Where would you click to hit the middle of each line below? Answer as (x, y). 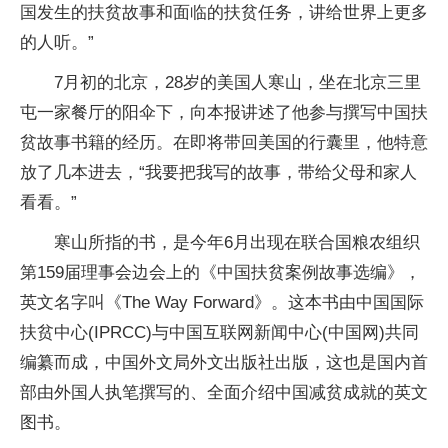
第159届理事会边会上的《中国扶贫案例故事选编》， (220, 273)
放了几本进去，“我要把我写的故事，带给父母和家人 (218, 173)
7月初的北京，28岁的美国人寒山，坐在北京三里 (237, 83)
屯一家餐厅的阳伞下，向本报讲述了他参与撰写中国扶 (224, 113)
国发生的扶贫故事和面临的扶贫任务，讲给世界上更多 (224, 13)
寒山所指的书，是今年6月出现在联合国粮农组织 (237, 243)
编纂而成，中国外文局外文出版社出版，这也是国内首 (224, 363)
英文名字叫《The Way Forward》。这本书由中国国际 (222, 303)
